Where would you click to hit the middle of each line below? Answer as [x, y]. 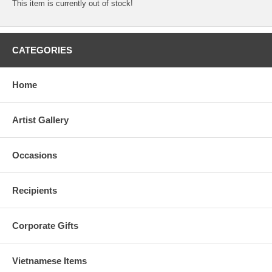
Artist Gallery [40, 120]
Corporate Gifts [45, 225]
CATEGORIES [42, 50]
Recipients [35, 190]
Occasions [35, 155]
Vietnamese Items [49, 260]
